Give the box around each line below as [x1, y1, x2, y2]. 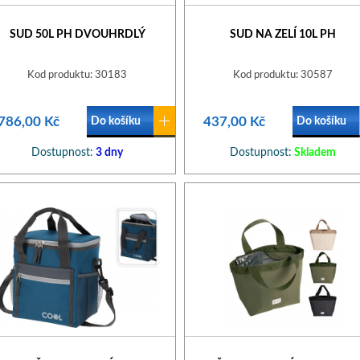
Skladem [292, 147, 336, 158]
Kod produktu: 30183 [27, 70, 127, 80]
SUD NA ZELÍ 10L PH [230, 29, 336, 40]
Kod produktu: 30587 [233, 70, 333, 80]
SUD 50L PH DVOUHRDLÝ [9, 29, 145, 40]
